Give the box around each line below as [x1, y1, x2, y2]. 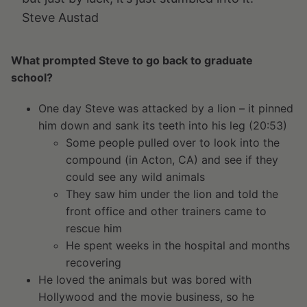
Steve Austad [22, 10, 99, 25]
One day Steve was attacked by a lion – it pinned [38, 101, 293, 115]
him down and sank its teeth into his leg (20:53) [38, 119, 287, 132]
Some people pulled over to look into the [66, 136, 280, 149]
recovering [66, 256, 121, 269]
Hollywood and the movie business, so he [38, 290, 254, 304]
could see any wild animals [66, 170, 205, 184]
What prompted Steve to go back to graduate [11, 53, 253, 67]
